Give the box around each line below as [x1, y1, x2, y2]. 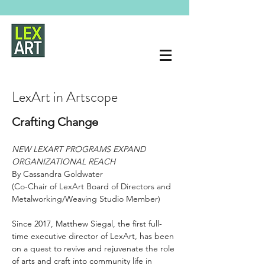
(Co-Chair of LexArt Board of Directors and [12, 181, 173, 192]
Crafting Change [12, 115, 98, 129]
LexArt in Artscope [12, 87, 118, 107]
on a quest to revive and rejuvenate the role [12, 243, 177, 254]
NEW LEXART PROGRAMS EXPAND [12, 144, 148, 154]
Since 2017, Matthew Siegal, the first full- [12, 218, 162, 229]
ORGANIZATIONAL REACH [12, 156, 115, 167]
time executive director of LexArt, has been [12, 231, 176, 241]
